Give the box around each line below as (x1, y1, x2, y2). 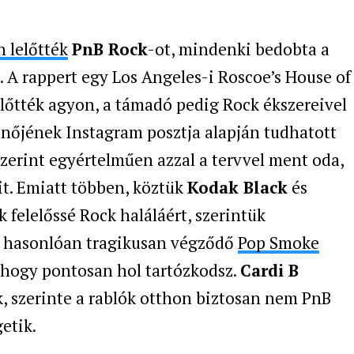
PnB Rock (72, 37, 148, 60)
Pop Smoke (238, 231, 319, 254)
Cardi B (240, 258, 299, 281)
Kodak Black (187, 175, 288, 198)
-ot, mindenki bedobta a (148, 37, 330, 60)
